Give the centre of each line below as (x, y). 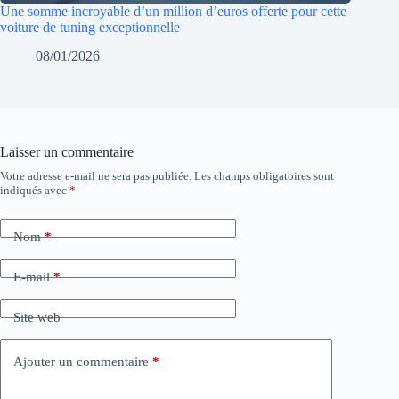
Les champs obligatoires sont (264, 176)
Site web (37, 317)
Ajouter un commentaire (81, 361)
